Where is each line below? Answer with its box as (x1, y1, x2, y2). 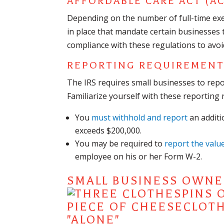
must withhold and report (91, 112, 188, 123)
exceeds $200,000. (75, 125, 142, 136)
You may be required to (75, 138, 165, 149)
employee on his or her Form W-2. (75, 151, 202, 162)
